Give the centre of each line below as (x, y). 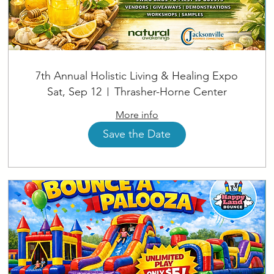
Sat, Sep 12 (74, 91)
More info (137, 114)
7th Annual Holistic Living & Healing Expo (137, 76)
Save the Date (137, 134)
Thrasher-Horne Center (170, 91)
